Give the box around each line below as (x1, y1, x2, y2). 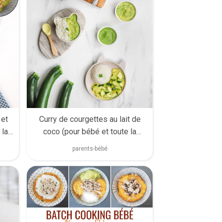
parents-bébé (72, 145, 108, 152)
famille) (76, 139, 103, 149)
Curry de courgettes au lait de (39, 114, 141, 124)
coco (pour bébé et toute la (43, 126, 136, 136)
